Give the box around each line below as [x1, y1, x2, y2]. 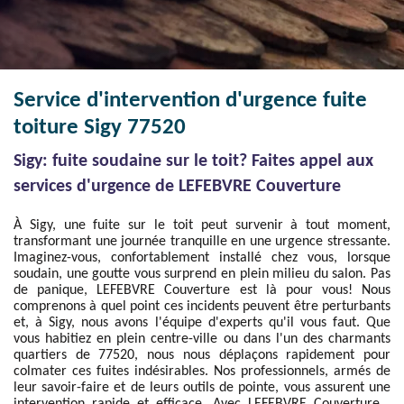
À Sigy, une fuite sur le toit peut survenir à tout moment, [14, 218, 390, 233]
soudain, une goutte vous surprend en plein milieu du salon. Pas [14, 267, 390, 281]
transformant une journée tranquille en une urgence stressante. [14, 234, 390, 249]
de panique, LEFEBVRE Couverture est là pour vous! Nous [14, 283, 390, 298]
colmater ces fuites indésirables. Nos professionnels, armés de [14, 364, 390, 379]
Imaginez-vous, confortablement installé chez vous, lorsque [14, 251, 390, 265]
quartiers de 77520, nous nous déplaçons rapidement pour [14, 348, 390, 363]
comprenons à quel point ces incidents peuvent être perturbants [14, 299, 390, 314]
